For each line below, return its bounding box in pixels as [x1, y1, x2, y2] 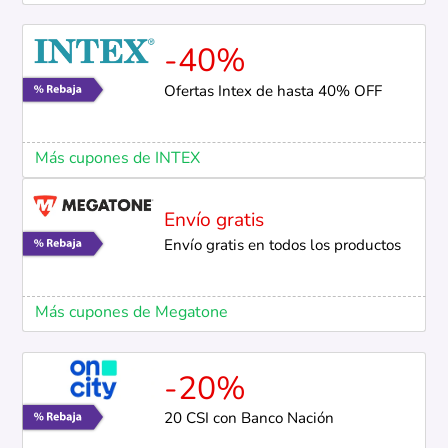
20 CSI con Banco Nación [163, 412, 334, 428]
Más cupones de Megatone [34, 305, 228, 322]
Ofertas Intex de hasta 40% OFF [163, 85, 382, 101]
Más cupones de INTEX [34, 151, 200, 168]
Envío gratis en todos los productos [163, 239, 401, 255]
